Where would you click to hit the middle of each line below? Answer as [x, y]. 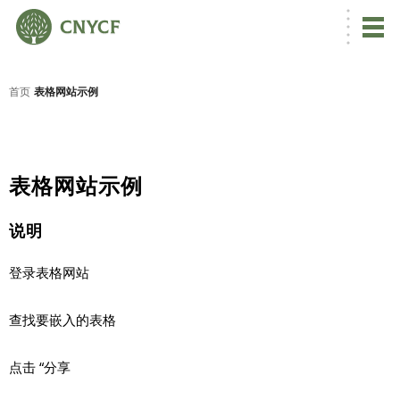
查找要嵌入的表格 [62, 320]
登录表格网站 [49, 273]
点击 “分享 [40, 367]
